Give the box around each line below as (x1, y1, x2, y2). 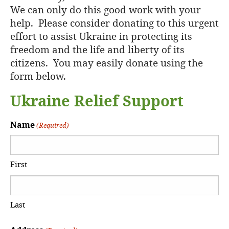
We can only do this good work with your (10, 3, 201, 16)
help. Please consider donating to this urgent (10, 16, 219, 29)
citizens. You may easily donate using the (10, 56, 203, 69)
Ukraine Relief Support (10, 90, 184, 111)
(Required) (36, 120, 70, 130)
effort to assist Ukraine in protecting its (10, 29, 192, 42)
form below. (10, 69, 66, 82)
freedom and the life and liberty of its (10, 42, 185, 56)
